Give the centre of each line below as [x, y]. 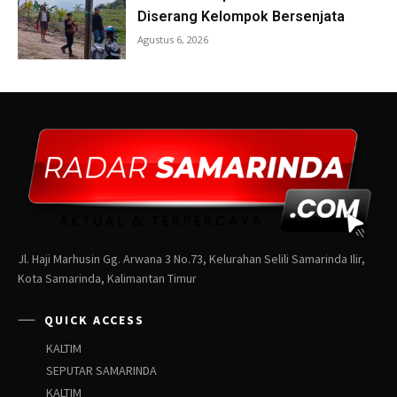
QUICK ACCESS [94, 319]
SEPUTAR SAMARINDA [101, 370]
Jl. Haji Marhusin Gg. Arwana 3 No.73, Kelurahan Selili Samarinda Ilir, [191, 258]
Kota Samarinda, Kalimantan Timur [107, 278]
